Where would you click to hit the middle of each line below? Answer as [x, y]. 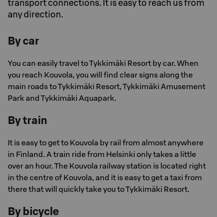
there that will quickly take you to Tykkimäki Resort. [99, 189]
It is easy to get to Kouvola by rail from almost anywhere [106, 142]
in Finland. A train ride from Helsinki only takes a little [102, 154]
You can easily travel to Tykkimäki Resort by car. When [103, 63]
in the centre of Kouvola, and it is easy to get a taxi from [105, 177]
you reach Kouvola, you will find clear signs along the [100, 75]
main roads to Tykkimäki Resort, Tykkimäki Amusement [107, 86]
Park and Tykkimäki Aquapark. [62, 98]
